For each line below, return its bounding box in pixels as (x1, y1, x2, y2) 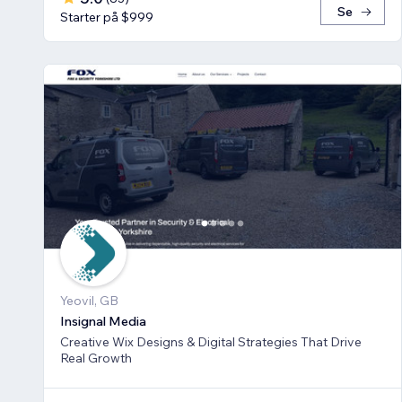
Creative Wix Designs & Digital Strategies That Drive (60, 333, 362, 350)
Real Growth (60, 349, 132, 366)
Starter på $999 (60, 9, 153, 26)
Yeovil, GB (60, 292, 118, 309)
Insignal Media (60, 312, 146, 329)
